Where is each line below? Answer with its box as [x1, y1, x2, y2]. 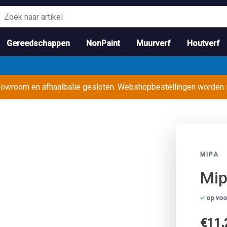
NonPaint [86, 39, 120, 48]
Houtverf [187, 39, 220, 48]
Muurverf [136, 39, 171, 48]
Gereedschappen [7, 39, 70, 48]
